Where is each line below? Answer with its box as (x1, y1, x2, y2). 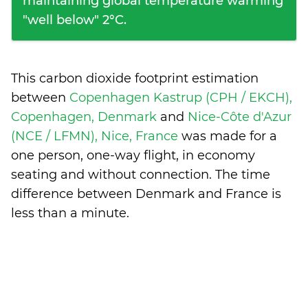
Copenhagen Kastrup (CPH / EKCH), (69, 90, 292, 105)
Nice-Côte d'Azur (188, 109, 291, 124)
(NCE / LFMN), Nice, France (11, 129, 181, 144)
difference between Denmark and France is (11, 186, 281, 201)
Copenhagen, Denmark (11, 109, 160, 124)
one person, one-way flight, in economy (11, 148, 255, 163)
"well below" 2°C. (23, 12, 126, 27)
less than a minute (11, 206, 126, 221)
